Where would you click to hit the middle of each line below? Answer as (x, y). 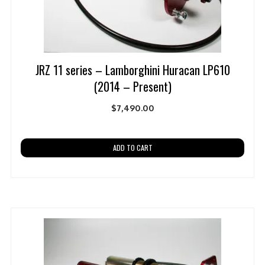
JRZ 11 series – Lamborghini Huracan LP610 (132, 70)
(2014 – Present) (132, 86)
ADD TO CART (132, 147)
